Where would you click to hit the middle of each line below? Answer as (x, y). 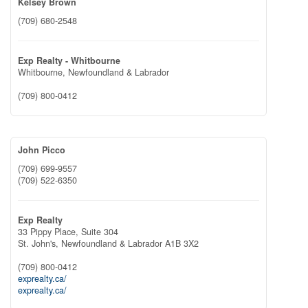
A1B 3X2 (182, 243)
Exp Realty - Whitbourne (69, 60)
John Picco (42, 150)
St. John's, (40, 243)
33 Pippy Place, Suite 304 (68, 232)
